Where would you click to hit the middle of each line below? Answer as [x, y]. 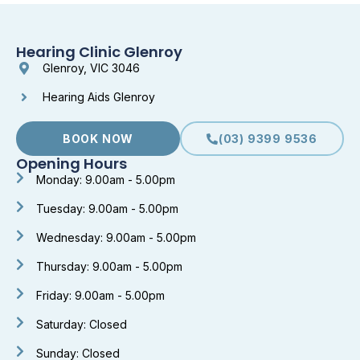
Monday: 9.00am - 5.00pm [106, 180]
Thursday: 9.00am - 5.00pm [109, 267]
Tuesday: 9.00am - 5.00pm [107, 209]
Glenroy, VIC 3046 [91, 68]
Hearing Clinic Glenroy [99, 52]
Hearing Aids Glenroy [99, 97]
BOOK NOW [98, 139]
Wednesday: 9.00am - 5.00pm [116, 238]
